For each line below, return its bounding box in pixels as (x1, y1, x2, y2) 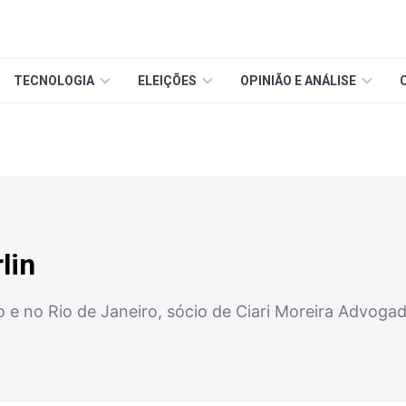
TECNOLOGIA (14, 73, 94, 88)
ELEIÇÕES (138, 73, 197, 88)
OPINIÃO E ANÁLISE (240, 73, 356, 88)
